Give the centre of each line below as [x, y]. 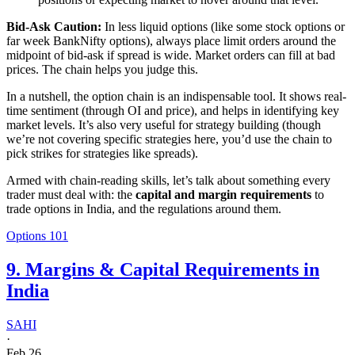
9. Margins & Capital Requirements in [163, 269]
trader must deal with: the [71, 194]
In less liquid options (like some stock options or [223, 26]
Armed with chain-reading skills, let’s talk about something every [168, 180]
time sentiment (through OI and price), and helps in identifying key [173, 110]
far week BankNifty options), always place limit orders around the [171, 40]
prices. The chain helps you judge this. [102, 69]
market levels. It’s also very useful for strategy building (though [164, 124]
